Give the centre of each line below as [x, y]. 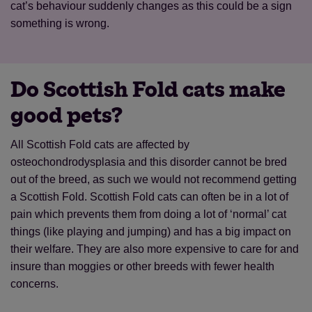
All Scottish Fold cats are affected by [100, 145]
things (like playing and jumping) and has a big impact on [151, 232]
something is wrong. [60, 23]
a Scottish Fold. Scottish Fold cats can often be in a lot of [149, 197]
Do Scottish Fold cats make [148, 90]
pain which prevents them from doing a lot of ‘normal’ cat [148, 214]
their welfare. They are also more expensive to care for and [155, 249]
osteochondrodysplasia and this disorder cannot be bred [149, 162]
